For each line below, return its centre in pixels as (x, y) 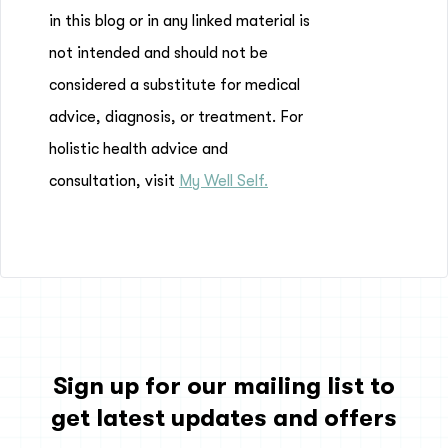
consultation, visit (114, 181)
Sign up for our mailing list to (224, 386)
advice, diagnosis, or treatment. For (176, 117)
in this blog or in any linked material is (179, 21)
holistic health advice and (138, 149)
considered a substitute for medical (174, 85)
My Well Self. (223, 181)
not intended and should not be (158, 53)
